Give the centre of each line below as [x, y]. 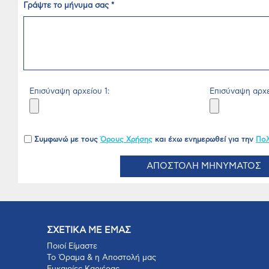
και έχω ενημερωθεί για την [204, 139]
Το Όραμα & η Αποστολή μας [101, 258]
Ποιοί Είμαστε [72, 246]
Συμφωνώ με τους [67, 139]
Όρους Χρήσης [126, 139]
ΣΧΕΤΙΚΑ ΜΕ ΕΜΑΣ [89, 230]
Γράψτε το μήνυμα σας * [69, 5]
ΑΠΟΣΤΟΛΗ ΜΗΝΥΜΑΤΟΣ [204, 166]
